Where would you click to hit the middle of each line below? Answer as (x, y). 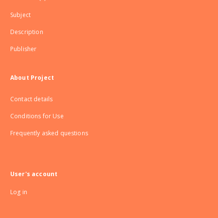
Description (27, 32)
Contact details (32, 99)
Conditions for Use (37, 116)
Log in (19, 192)
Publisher (24, 49)
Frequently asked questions (49, 133)
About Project (32, 78)
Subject (21, 15)
